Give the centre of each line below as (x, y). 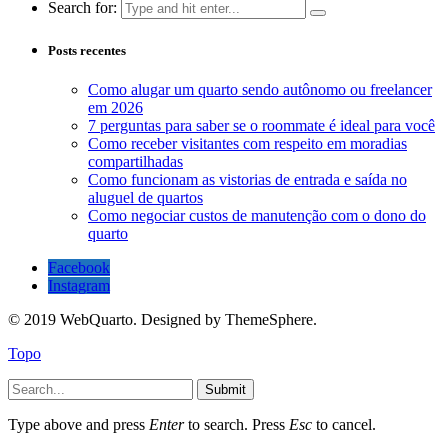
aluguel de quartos (145, 198)
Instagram (79, 286)
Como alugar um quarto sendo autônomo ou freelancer (260, 90)
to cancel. (344, 425)
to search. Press (236, 425)
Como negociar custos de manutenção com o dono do (257, 216)
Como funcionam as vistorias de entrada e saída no (247, 180)
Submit (225, 390)
